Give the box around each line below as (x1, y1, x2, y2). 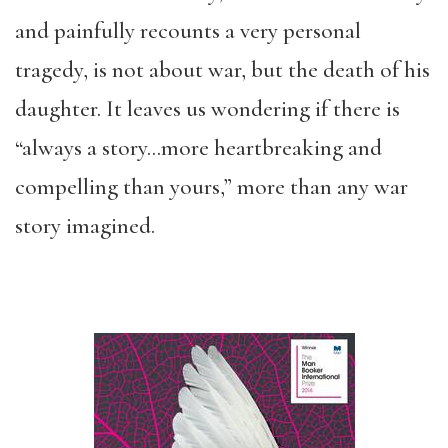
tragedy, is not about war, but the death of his (15, 55, 430, 84)
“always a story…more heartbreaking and (15, 133, 382, 162)
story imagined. (15, 211, 155, 240)
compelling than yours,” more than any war (15, 172, 408, 201)
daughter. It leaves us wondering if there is (15, 94, 400, 123)
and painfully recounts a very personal (15, 16, 361, 45)
